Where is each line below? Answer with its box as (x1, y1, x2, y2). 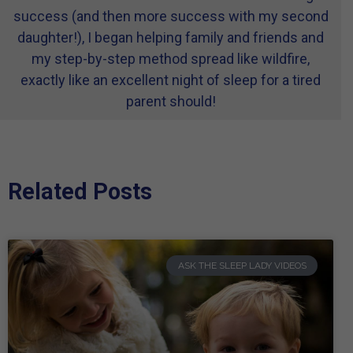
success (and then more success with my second (13, 7, 329, 24)
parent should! (125, 92, 216, 110)
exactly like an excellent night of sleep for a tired (20, 71, 321, 88)
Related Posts (8, 177, 152, 205)
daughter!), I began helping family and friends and (17, 28, 324, 46)
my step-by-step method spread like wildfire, (32, 50, 310, 67)
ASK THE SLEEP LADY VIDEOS (177, 259, 307, 271)
